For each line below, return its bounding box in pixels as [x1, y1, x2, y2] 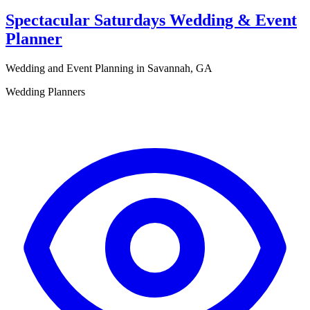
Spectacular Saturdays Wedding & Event [6, 11, 297, 30]
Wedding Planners [6, 86, 85, 98]
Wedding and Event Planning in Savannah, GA [6, 62, 212, 75]
